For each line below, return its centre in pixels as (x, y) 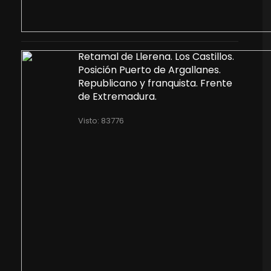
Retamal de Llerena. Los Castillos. (156, 57)
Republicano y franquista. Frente (155, 83)
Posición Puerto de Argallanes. (149, 70)
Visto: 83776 (101, 121)
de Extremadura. (117, 96)
